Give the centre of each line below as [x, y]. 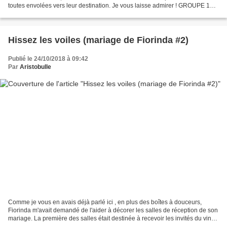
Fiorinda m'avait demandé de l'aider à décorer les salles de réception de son [113, 211]
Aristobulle [35, 67]
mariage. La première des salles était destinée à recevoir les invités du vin [110, 219]
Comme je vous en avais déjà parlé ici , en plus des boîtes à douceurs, [105, 202]
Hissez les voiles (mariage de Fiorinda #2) [98, 40]
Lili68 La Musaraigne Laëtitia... [50, 13]
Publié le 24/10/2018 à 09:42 [48, 59]
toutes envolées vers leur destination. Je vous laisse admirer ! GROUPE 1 [109, 5]
